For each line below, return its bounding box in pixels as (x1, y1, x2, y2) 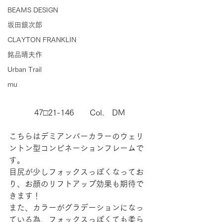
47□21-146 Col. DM (34, 109, 125, 116)
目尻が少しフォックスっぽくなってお (9, 168, 144, 176)
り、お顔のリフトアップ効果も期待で (9, 180, 144, 188)
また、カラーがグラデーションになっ (9, 204, 144, 212)
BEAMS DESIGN (7, 6, 58, 13)
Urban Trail (7, 66, 42, 73)
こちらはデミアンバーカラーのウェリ (9, 132, 144, 140)
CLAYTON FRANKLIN (7, 36, 76, 43)
